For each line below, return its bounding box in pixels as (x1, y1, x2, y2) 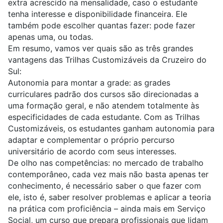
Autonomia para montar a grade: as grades (8, 78, 170, 88)
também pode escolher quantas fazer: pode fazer (8, 20, 195, 31)
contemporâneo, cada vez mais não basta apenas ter (8, 169, 209, 180)
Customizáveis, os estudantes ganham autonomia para (8, 123, 215, 134)
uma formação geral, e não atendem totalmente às (8, 101, 199, 111)
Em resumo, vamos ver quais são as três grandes (8, 43, 193, 54)
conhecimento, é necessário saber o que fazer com (8, 181, 201, 191)
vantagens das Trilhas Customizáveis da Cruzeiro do (8, 55, 207, 65)
